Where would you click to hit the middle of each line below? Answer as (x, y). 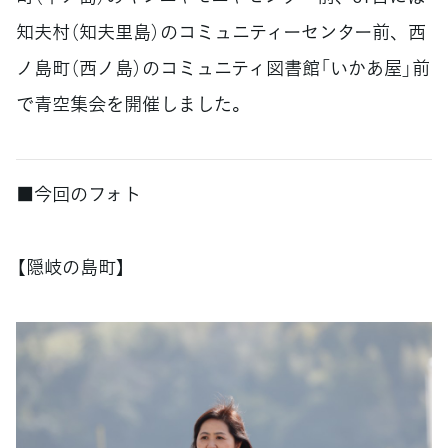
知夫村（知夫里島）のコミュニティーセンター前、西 (221, 32)
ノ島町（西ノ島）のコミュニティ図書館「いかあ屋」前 (223, 68)
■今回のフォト (78, 193)
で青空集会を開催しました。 (133, 104)
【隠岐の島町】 (71, 266)
